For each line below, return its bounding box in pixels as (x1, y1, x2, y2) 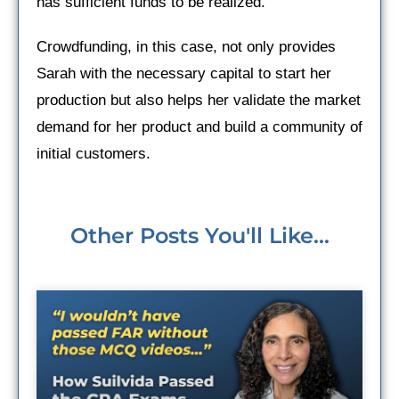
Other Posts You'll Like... (69, 222, 330, 248)
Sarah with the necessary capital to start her (37, 64, 331, 82)
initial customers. (37, 144, 151, 162)
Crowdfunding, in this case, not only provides (37, 37, 336, 55)
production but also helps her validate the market (37, 91, 361, 109)
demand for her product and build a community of (37, 118, 362, 135)
